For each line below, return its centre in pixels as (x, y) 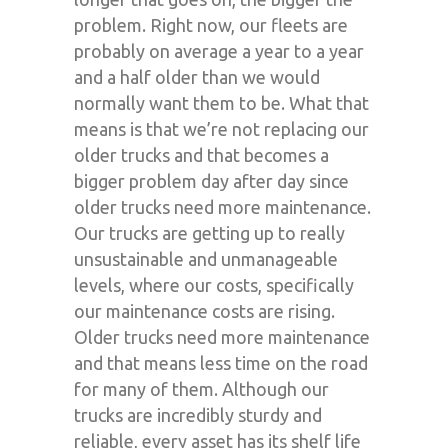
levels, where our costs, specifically (214, 284)
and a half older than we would (197, 76)
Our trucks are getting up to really (209, 232)
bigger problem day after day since (211, 180)
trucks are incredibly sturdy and (198, 414)
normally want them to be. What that (221, 102)
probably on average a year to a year (219, 50)
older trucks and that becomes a (201, 154)
